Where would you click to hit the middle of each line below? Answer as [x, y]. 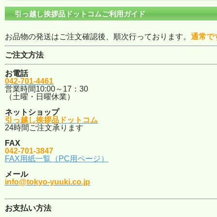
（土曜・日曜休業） [40, 96]
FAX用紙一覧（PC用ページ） [57, 158]
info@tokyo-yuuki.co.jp [47, 182]
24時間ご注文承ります [44, 127]
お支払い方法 [28, 208]
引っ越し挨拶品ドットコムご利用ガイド [80, 14]
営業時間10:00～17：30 [46, 89]
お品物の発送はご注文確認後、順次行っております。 [98, 36]
